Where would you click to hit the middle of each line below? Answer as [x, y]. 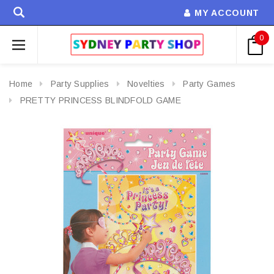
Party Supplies [80, 84]
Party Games [209, 84]
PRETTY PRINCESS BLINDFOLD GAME [100, 100]
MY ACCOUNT [227, 13]
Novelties [146, 84]
